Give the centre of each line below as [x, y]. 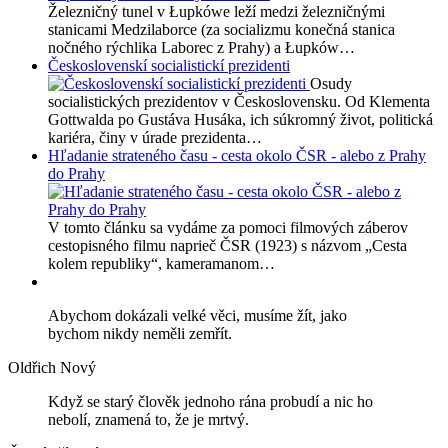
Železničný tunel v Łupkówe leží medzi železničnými [216, 12]
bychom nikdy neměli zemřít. [140, 334]
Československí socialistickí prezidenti [169, 66]
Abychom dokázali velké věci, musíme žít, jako [197, 316]
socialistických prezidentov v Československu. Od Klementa [239, 102]
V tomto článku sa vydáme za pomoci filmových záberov [228, 228]
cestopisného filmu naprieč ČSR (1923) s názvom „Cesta [227, 246]
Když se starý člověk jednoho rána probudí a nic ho [210, 402]
